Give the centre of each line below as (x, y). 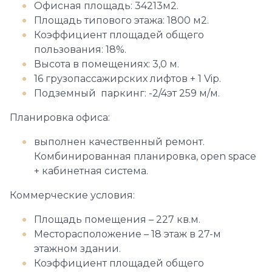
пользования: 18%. (80, 49)
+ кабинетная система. (91, 171)
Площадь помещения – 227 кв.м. (117, 219)
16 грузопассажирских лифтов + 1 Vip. (127, 79)
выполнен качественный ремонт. (119, 142)
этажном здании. (79, 249)
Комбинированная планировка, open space (145, 156)
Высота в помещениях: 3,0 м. (107, 64)
